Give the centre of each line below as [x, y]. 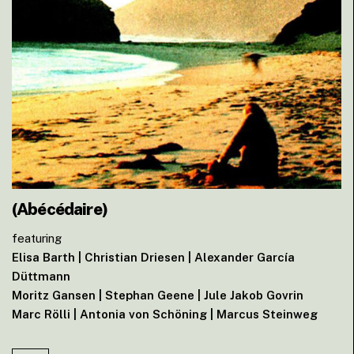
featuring [37, 239]
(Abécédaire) [60, 209]
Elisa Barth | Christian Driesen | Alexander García [153, 258]
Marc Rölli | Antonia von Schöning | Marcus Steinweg [165, 314]
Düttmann [41, 277]
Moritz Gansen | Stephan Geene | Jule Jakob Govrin [158, 296]
